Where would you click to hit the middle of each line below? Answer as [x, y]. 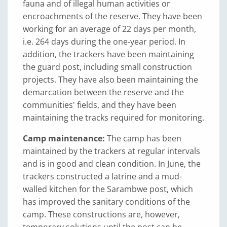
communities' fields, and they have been [100, 105]
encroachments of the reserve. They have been [112, 16]
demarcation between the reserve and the [103, 92]
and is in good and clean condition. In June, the [112, 163]
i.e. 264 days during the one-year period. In [104, 41]
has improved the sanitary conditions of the [106, 201]
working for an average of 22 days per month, [109, 29]
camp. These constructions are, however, [101, 214]
